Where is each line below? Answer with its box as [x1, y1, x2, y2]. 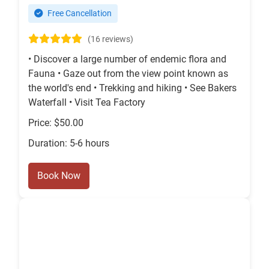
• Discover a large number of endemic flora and [28, 53, 226, 65]
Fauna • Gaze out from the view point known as [28, 68, 228, 80]
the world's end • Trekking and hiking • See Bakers [28, 82, 237, 94]
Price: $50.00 [28, 117, 83, 129]
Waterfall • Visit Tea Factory [28, 97, 145, 109]
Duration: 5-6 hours [28, 138, 109, 150]
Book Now [37, 170, 80, 182]
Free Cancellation [46, 8, 112, 19]
